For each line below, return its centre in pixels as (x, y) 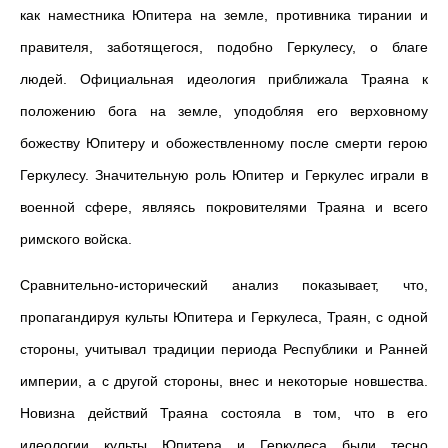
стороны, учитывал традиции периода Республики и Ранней (224, 349)
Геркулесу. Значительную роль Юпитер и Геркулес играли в (224, 175)
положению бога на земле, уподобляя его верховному (224, 111)
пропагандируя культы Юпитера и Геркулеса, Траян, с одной (224, 317)
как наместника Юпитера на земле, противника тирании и (224, 15)
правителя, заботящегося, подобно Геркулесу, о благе (224, 47)
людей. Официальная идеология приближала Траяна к (224, 79)
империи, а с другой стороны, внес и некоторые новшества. (224, 381)
